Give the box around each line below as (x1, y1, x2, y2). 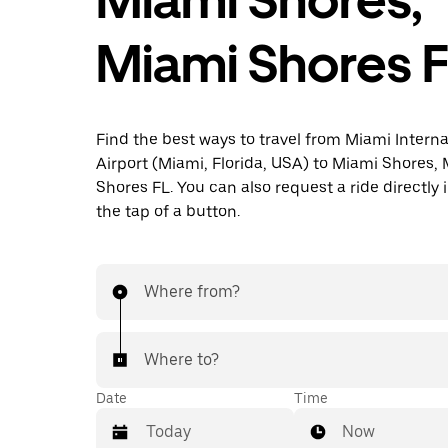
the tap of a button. (96, 202, 240, 221)
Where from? (144, 282, 240, 301)
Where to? (144, 350, 219, 369)
